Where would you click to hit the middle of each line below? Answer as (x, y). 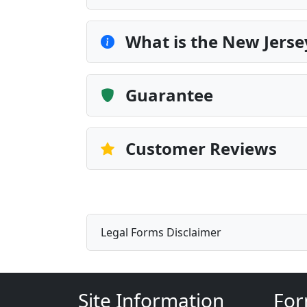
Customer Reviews (201, 148)
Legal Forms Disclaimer (161, 232)
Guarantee (169, 95)
